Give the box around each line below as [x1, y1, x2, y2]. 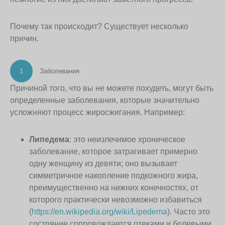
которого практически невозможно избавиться [29, 195, 202, 204]
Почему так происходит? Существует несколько [10, 22, 188, 31]
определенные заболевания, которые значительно [10, 95, 199, 104]
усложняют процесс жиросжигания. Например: [10, 107, 185, 117]
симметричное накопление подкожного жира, [29, 171, 198, 180]
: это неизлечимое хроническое [69, 135, 186, 144]
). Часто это [167, 207, 210, 216]
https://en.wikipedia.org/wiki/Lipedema [32, 207, 168, 216]
